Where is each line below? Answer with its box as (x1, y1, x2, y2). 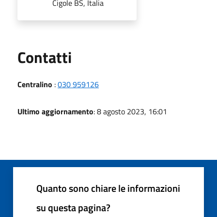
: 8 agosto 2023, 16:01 (93, 105, 167, 117)
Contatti (17, 45, 72, 69)
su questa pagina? (36, 200, 110, 215)
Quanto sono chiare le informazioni (36, 180, 180, 196)
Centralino (17, 78, 52, 90)
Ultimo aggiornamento (17, 105, 93, 117)
